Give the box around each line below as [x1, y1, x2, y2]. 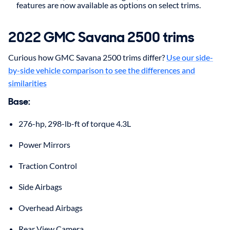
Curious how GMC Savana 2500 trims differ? [8, 52, 166, 63]
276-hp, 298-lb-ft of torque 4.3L [18, 119, 131, 129]
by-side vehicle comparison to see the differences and [8, 65, 195, 75]
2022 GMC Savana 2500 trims [8, 28, 195, 47]
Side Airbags [18, 182, 62, 192]
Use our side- [166, 52, 213, 63]
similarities [8, 78, 47, 88]
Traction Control [18, 161, 77, 171]
